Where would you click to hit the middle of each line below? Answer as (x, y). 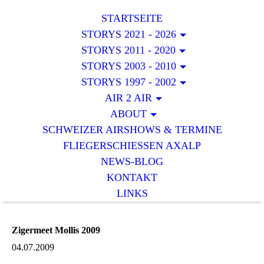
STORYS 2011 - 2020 (129, 50)
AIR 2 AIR (129, 98)
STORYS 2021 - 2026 (128, 34)
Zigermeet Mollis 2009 (56, 230)
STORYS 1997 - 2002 (128, 82)
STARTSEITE (132, 18)
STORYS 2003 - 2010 (128, 66)
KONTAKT (132, 177)
